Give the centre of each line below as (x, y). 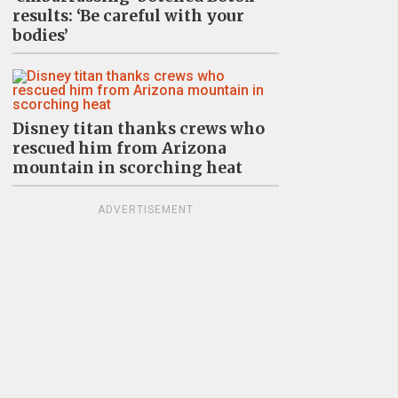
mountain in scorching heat (127, 167)
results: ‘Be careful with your (128, 16)
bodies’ (40, 35)
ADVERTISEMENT (145, 209)
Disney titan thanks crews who (138, 128)
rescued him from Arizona (119, 148)
